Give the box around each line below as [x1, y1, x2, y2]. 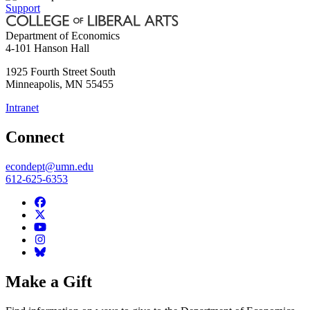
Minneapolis [6, 78, 60, 91]
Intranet [6, 102, 39, 114]
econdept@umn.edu [6, 161, 93, 173]
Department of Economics [6, 30, 120, 42]
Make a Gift [6, 273, 92, 291]
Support [6, 2, 40, 15]
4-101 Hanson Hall [6, 42, 89, 55]
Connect [6, 128, 64, 147]
